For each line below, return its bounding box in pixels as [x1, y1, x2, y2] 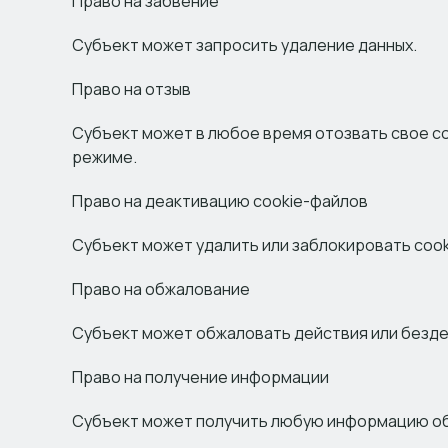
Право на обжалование [72, 278, 250, 300]
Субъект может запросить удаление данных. [72, 34, 417, 56]
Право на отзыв [72, 78, 191, 100]
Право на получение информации [72, 366, 329, 388]
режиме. [72, 146, 137, 168]
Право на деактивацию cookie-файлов [72, 190, 368, 212]
